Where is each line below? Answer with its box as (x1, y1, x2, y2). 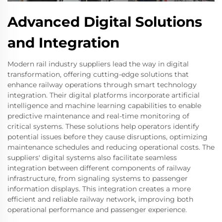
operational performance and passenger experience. (7, 205, 187, 214)
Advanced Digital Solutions (7, 13, 202, 30)
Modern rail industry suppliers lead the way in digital (7, 59, 189, 68)
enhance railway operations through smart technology (7, 80, 197, 89)
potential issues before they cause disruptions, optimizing (7, 132, 208, 141)
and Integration (7, 34, 119, 51)
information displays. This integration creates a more (7, 184, 191, 193)
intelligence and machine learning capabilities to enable (7, 101, 201, 110)
